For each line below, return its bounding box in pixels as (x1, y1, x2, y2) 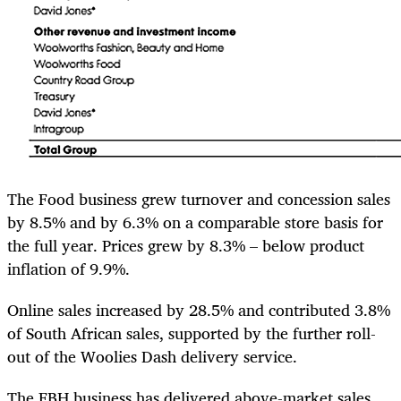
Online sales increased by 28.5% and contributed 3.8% (7, 295, 390, 323)
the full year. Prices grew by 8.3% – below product (7, 231, 364, 259)
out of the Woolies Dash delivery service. (7, 342, 297, 370)
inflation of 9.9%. (7, 254, 134, 282)
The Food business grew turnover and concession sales (7, 184, 390, 212)
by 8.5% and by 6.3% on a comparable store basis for (7, 208, 383, 235)
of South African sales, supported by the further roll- (7, 319, 376, 346)
